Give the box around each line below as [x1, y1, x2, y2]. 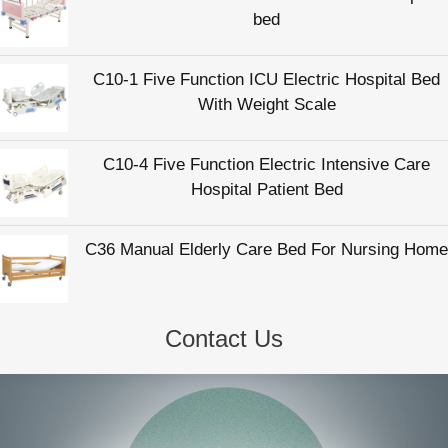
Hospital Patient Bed [190, 179, 343, 199]
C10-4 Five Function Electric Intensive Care [103, 154, 430, 174]
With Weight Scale [197, 94, 336, 114]
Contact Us [165, 325, 283, 353]
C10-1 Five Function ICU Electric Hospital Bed [93, 69, 440, 89]
